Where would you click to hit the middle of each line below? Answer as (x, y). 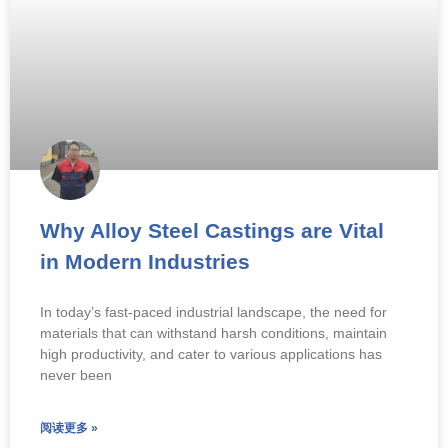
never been (76, 374)
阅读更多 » (69, 427)
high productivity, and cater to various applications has (211, 353)
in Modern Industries (145, 261)
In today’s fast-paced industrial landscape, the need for (213, 311)
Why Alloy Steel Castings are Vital (212, 230)
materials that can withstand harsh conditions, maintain (213, 332)
